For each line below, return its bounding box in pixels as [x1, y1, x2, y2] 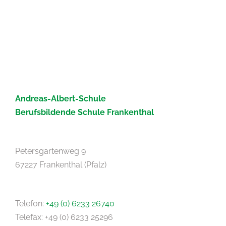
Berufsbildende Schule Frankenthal [15, 107, 154, 117]
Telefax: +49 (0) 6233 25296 [15, 212, 113, 222]
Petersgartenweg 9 [15, 146, 86, 156]
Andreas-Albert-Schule [15, 93, 106, 103]
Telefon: [15, 198, 46, 208]
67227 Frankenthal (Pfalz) [15, 159, 106, 169]
